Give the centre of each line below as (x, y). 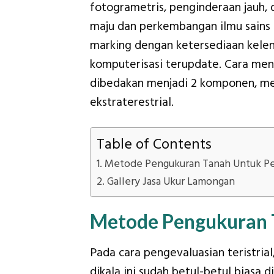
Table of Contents (154, 145)
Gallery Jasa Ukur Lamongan (171, 182)
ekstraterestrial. (132, 102)
